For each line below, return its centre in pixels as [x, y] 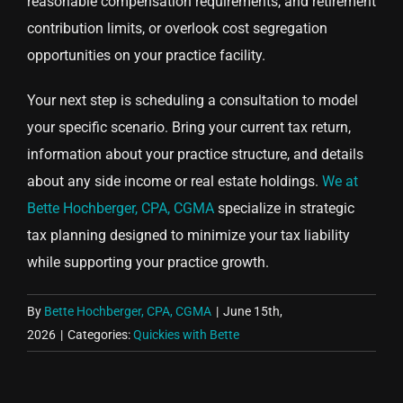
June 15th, [253, 312]
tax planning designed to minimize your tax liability [188, 236]
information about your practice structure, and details [195, 155]
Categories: [100, 335]
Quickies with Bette [186, 335]
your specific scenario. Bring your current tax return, [189, 128]
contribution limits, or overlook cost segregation [177, 29]
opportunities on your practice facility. [146, 56]
